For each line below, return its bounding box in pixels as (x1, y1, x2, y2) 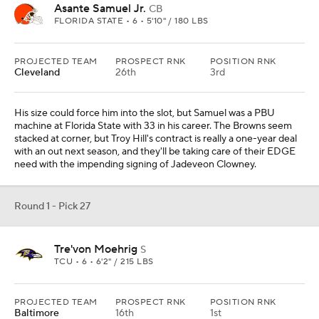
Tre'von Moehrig (54, 242, 137, 256)
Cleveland (14, 66, 60, 79)
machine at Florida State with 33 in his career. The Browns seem (14, 120, 292, 132)
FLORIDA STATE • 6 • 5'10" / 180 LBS (54, 16, 209, 26)
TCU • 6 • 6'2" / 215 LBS (54, 256, 154, 267)
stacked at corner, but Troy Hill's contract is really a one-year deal (14, 132, 297, 145)
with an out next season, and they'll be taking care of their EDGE (14, 145, 296, 158)
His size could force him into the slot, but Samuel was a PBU (14, 107, 275, 120)
